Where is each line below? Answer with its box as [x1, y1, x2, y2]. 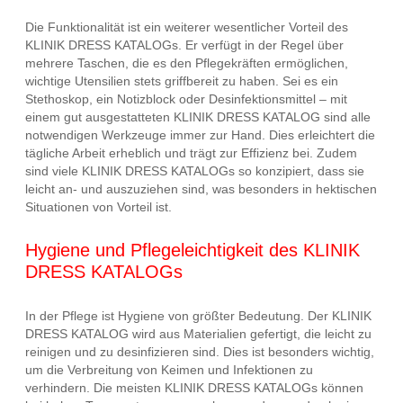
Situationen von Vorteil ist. [25, 199, 172, 214]
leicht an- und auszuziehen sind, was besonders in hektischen [25, 181, 377, 196]
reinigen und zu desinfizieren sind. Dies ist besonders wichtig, [25, 344, 374, 359]
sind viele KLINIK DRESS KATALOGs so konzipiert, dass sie [25, 163, 364, 178]
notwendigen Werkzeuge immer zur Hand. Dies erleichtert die [25, 127, 375, 142]
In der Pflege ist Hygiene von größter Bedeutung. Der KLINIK [25, 308, 372, 323]
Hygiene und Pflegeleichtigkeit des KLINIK [25, 240, 360, 261]
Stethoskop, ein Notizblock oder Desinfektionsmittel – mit [25, 91, 347, 106]
